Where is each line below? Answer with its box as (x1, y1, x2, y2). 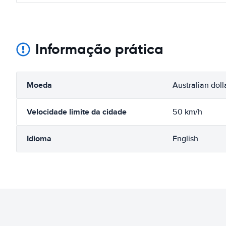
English (173, 133, 198, 144)
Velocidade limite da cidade (27, 105, 127, 118)
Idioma (27, 132, 51, 144)
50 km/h (173, 106, 202, 117)
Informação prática (35, 40, 163, 58)
